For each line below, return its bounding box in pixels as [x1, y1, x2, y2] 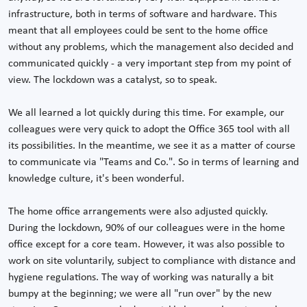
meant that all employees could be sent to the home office [8, 25, 268, 36]
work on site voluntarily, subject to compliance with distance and [8, 255, 295, 267]
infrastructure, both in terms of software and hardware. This [8, 8, 277, 20]
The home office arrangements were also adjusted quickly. [8, 206, 268, 217]
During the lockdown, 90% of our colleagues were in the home [8, 222, 285, 234]
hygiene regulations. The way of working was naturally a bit [8, 271, 273, 283]
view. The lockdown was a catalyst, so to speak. [8, 74, 217, 86]
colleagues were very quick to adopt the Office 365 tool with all [8, 123, 290, 135]
